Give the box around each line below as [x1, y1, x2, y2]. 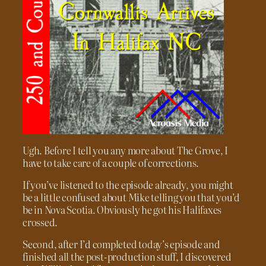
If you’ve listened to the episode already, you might [23, 177, 233, 192]
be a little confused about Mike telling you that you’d [23, 189, 240, 204]
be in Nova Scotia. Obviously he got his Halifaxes [23, 202, 222, 217]
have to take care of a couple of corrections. [23, 155, 199, 170]
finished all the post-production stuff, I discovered [23, 249, 232, 264]
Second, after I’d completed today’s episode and [23, 237, 220, 251]
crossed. [23, 214, 58, 229]
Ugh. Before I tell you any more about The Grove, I [23, 142, 229, 157]
